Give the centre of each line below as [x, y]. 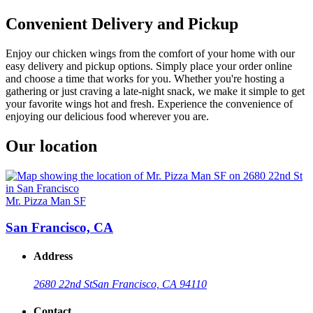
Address [53, 256]
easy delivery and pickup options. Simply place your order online [149, 66]
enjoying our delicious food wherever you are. [107, 116]
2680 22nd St [63, 284]
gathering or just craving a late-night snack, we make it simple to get [155, 91]
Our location [51, 146]
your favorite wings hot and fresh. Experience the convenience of [149, 103]
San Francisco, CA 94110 [150, 284]
